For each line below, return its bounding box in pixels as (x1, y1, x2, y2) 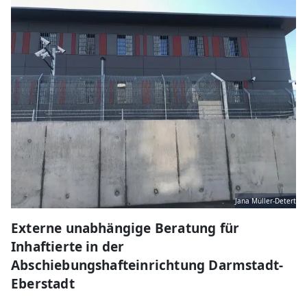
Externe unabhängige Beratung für (11, 219, 240, 238)
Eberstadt (11, 275, 75, 293)
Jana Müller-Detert (235, 196, 296, 206)
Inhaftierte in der (11, 238, 125, 256)
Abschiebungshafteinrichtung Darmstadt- (11, 256, 284, 275)
